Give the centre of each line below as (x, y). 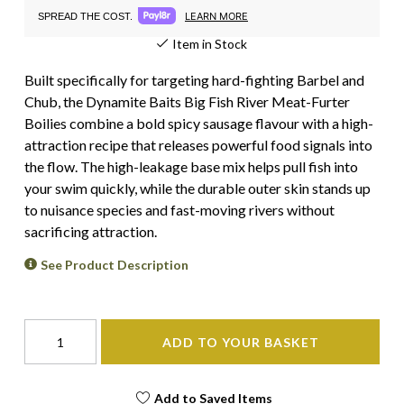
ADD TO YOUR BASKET (240, 342)
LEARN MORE (216, 16)
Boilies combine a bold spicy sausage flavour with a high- (199, 123)
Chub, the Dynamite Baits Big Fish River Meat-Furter (187, 101)
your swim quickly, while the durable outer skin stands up (197, 188)
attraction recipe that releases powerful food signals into (198, 145)
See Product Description (115, 265)
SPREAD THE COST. (85, 16)
